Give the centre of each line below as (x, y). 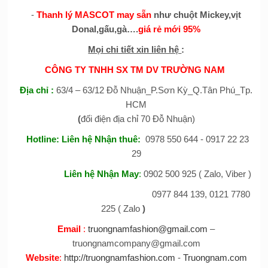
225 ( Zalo (121, 208)
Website (42, 257)
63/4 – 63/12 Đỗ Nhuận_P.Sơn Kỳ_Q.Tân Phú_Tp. (155, 90)
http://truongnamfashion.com (119, 257)
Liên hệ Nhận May (102, 173)
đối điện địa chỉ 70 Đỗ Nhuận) (138, 118)
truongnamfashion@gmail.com (148, 229)
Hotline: (42, 139)
